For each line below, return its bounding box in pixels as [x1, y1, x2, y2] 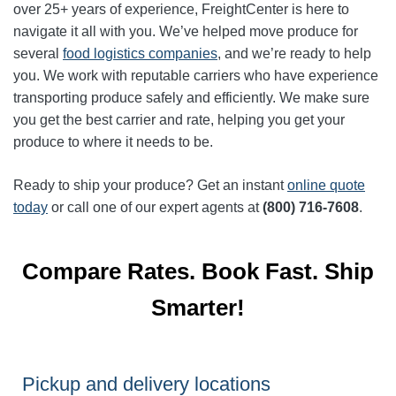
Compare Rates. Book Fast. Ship [22, 258, 374, 285]
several [13, 46, 63, 61]
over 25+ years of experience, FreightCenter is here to [13, 2, 349, 17]
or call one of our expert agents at [48, 200, 263, 215]
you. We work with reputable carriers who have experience [13, 68, 378, 83]
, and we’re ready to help [217, 46, 371, 61]
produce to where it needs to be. [13, 134, 213, 149]
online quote [287, 178, 365, 193]
